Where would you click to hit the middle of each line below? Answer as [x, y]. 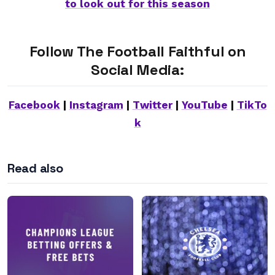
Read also [35, 168]
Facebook [34, 105]
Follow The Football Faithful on [137, 51]
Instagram [96, 105]
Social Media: [137, 70]
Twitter [152, 105]
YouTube [204, 105]
